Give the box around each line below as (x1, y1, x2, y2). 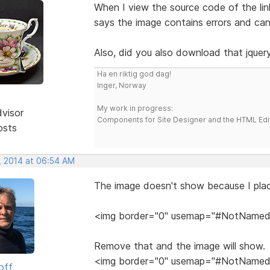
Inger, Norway (96, 80, 146, 90)
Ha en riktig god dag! (96, 69, 171, 78)
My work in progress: (96, 103, 173, 113)
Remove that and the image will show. (93, 239, 265, 252)
